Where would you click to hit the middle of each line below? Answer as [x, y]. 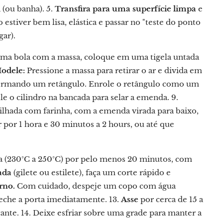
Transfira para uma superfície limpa [125, 9]
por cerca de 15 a [171, 199]
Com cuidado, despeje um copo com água [95, 186]
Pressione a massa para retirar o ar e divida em [113, 70]
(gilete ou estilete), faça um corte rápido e [91, 172]
